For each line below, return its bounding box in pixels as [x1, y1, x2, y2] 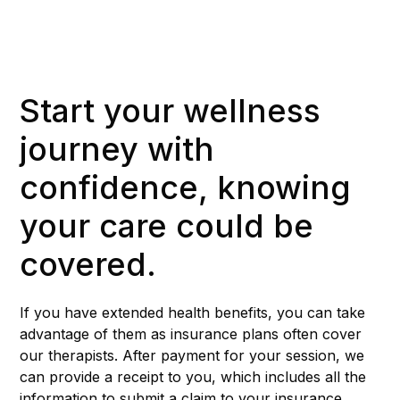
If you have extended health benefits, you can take [20, 304, 366, 322]
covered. [20, 245, 157, 285]
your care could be [20, 206, 314, 246]
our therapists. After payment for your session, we [20, 346, 365, 365]
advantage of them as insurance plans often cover [20, 325, 362, 344]
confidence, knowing [20, 168, 352, 208]
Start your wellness [20, 91, 321, 131]
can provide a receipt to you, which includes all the [20, 368, 367, 387]
